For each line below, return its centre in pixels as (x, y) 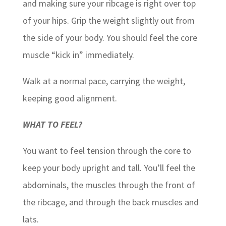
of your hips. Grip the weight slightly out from (108, 21)
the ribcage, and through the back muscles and (110, 202)
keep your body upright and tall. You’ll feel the (109, 168)
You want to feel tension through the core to (107, 151)
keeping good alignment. (70, 98)
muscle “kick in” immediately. (78, 55)
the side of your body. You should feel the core (110, 38)
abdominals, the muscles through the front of (109, 185)
